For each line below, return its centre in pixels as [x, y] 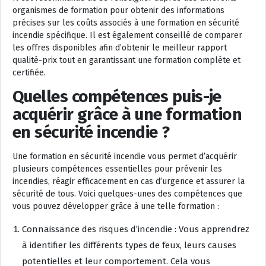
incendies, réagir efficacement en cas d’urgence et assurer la [129, 181]
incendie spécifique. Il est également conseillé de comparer [127, 35]
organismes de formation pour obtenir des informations [118, 10]
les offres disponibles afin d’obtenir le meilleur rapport [120, 47]
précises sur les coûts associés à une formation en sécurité [126, 23]
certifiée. [29, 72]
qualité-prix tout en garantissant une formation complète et [126, 60]
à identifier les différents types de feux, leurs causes [129, 245]
